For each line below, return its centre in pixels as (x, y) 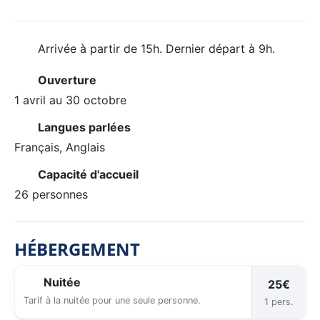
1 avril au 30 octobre (70, 100)
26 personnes (51, 194)
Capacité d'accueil (88, 174)
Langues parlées (84, 127)
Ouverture (67, 80)
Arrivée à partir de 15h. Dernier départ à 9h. (155, 48)
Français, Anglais (60, 147)
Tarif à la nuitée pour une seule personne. (112, 300)
